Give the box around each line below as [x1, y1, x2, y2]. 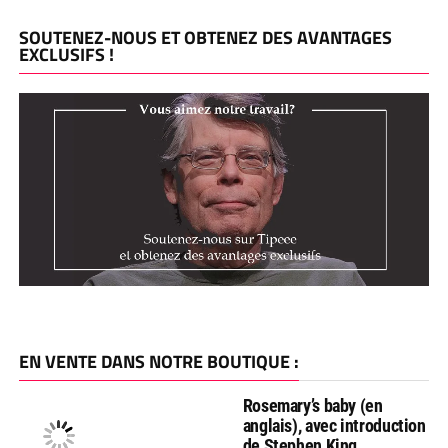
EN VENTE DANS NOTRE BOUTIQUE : [18, 347, 299, 375]
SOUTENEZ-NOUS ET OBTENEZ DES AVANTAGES [18, 24, 392, 51]
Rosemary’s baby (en [242, 394, 383, 416]
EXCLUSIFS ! [18, 41, 114, 68]
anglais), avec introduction [242, 414, 426, 436]
